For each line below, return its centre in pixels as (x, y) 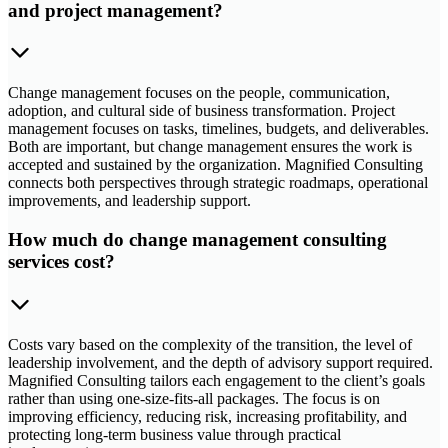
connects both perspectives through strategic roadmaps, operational (218, 183)
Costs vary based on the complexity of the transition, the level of (210, 344)
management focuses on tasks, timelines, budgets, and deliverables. (218, 129)
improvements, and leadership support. (129, 201)
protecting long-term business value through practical (174, 434)
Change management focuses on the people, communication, (199, 93)
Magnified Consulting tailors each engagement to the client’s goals (216, 380)
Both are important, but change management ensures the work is (210, 147)
